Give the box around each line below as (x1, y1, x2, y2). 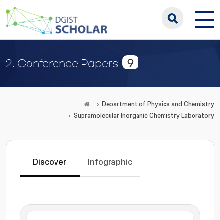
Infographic (87, 158, 132, 166)
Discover (33, 158, 67, 166)
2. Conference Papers (6, 58, 118, 68)
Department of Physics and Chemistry (102, 101, 214, 108)
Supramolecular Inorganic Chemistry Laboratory (74, 112, 214, 119)
